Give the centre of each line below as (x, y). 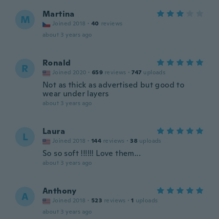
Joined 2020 (69, 72)
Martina (59, 14)
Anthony (60, 191)
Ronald (57, 63)
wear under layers (76, 94)
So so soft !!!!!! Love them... (92, 153)
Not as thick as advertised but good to (114, 85)
